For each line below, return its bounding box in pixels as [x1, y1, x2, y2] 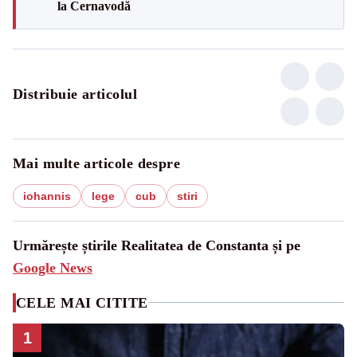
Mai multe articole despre [13, 155, 181, 171]
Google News [13, 259, 92, 276]
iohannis [23, 189, 71, 202]
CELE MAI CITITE [16, 294, 148, 311]
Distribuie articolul [13, 85, 137, 102]
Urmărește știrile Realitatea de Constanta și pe [13, 237, 300, 253]
